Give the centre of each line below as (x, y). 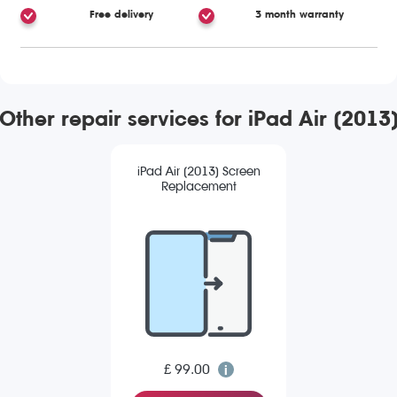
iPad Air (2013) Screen (198, 172)
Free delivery (121, 14)
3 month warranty (300, 14)
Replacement (198, 187)
